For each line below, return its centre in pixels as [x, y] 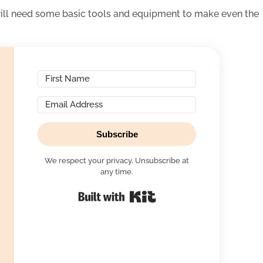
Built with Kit [185, 193]
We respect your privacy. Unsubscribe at [117, 160]
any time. [117, 171]
